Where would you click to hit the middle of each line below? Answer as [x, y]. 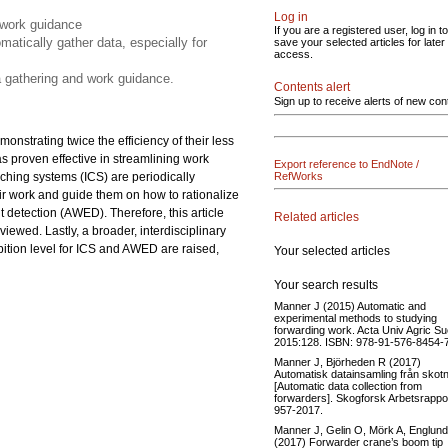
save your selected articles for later [359, 42]
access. [293, 54]
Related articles [316, 216]
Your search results [326, 284]
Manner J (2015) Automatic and [350, 305]
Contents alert [312, 87]
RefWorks [298, 176]
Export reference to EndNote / [346, 164]
